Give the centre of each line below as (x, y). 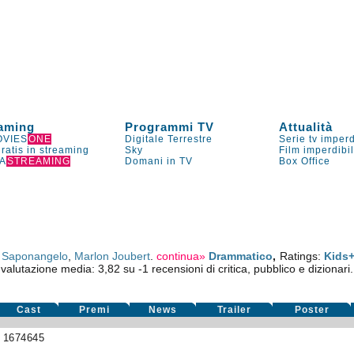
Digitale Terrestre (169, 139)
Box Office (305, 161)
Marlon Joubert (112, 256)
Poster (312, 310)
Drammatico (241, 256)
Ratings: (301, 256)
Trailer (235, 310)
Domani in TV (159, 161)
